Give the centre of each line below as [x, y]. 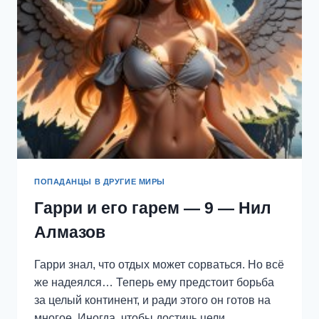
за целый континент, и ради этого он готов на [152, 300]
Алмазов [70, 232]
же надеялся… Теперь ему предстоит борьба [154, 283]
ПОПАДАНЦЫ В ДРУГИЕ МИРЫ [100, 182]
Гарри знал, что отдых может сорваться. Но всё [159, 265]
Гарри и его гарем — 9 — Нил [153, 208]
